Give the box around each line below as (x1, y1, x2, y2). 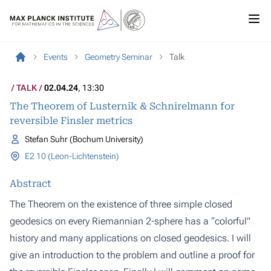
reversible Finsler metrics (10, 115, 132, 126)
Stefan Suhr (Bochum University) (24, 134, 143, 144)
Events (44, 52, 68, 62)
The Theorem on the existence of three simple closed (10, 198, 232, 210)
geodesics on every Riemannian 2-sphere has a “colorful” (10, 215, 250, 227)
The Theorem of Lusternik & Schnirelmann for (10, 100, 235, 112)
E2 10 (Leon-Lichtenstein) (24, 151, 119, 161)
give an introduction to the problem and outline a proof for (10, 249, 255, 261)
